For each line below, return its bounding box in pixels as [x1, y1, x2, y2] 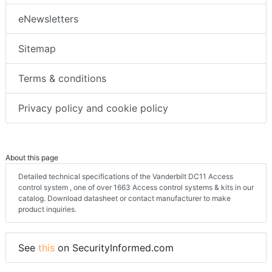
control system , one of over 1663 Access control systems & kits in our [18, 183, 254, 192]
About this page [5, 153, 58, 163]
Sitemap [18, 42, 56, 55]
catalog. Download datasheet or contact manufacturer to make [18, 194, 231, 203]
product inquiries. [18, 205, 76, 214]
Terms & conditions [18, 72, 106, 85]
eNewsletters [18, 13, 78, 25]
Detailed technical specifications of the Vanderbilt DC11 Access [18, 172, 233, 182]
